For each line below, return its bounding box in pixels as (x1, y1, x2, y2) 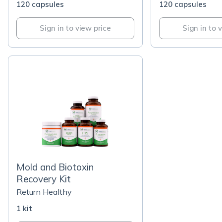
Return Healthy (16, 187, 72, 197)
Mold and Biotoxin (16, 161, 94, 173)
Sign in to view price (40, 23, 111, 33)
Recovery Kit (16, 173, 71, 185)
